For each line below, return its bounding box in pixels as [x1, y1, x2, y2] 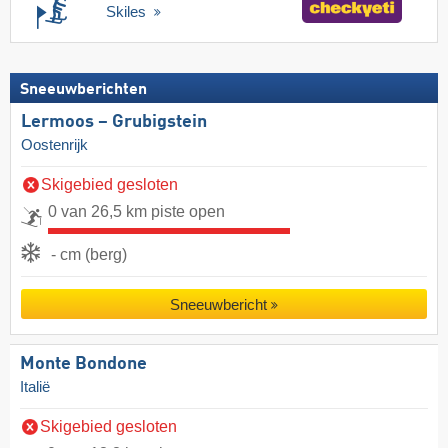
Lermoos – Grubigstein [21, 112, 207, 131]
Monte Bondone [20, 354, 147, 373]
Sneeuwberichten [20, 81, 147, 98]
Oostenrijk [21, 136, 88, 153]
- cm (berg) [51, 245, 127, 263]
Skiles [106, 3, 150, 21]
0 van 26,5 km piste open [48, 202, 225, 220]
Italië [20, 378, 50, 395]
